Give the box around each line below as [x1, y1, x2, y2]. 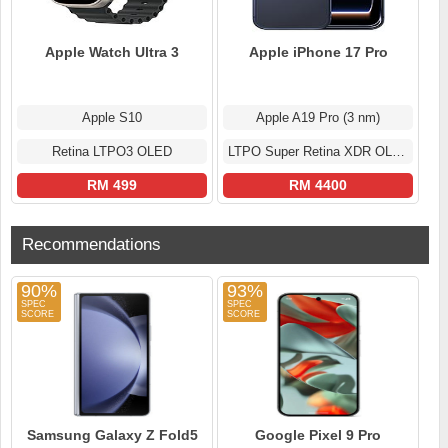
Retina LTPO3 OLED [52, 144, 172, 160]
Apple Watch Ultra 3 [45, 44, 179, 61]
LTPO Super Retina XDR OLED [392, 144, 405, 160]
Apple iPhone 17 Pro [248, 44, 388, 61]
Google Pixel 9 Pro [255, 427, 381, 444]
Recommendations [22, 235, 161, 255]
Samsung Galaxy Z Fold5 [26, 427, 198, 444]
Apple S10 [82, 110, 142, 126]
